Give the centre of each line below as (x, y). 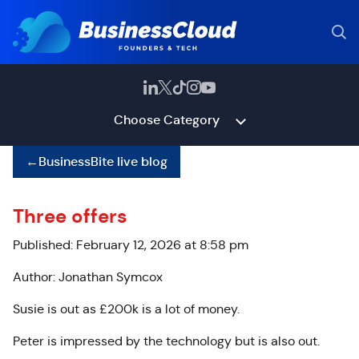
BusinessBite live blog (103, 161)
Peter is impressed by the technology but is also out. (166, 341)
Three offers (70, 216)
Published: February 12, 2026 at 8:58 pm (131, 245)
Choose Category (166, 120)
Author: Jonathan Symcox (88, 277)
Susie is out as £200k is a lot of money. (126, 309)
